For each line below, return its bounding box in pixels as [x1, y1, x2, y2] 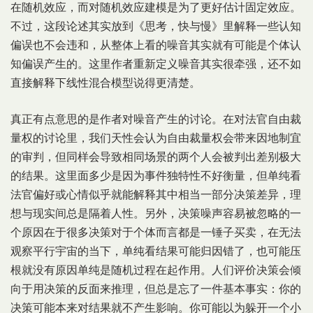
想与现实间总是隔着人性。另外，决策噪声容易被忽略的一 [10, 208, 301, 219]
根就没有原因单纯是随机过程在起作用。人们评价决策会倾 [10, 264, 301, 276]
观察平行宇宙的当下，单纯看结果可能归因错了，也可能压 [10, 245, 301, 257]
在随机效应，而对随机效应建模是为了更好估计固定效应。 [10, 1, 301, 13]
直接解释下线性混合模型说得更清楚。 [10, 77, 201, 89]
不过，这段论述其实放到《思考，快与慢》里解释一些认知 [10, 20, 301, 32]
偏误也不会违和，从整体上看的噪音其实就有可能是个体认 [10, 39, 301, 51]
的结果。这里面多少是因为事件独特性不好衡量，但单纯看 [10, 170, 301, 182]
